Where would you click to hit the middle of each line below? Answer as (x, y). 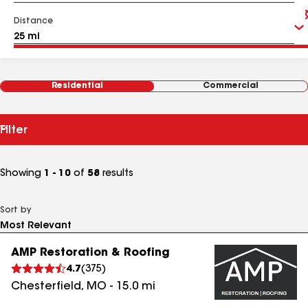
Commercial (231, 86)
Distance (33, 21)
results (117, 174)
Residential (77, 86)
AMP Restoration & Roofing (90, 253)
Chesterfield (46, 287)
